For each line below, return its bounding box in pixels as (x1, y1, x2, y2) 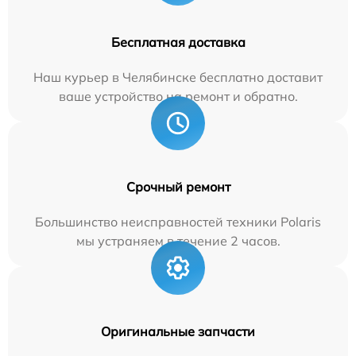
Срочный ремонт (126, 179, 230, 195)
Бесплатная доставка (110, 34, 246, 50)
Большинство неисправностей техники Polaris (35, 214, 321, 230)
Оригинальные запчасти (101, 323, 255, 339)
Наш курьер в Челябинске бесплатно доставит (33, 69, 323, 85)
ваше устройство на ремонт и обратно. (58, 88, 298, 104)
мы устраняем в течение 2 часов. (75, 233, 281, 249)
